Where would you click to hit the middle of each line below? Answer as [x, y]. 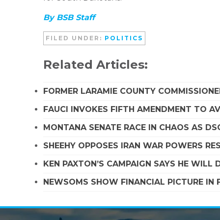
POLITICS [124, 38]
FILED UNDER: [75, 38]
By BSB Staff [69, 17]
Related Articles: [96, 64]
